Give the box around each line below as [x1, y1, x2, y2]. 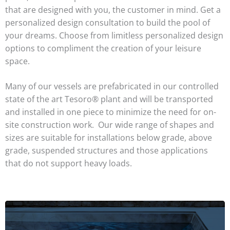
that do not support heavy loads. [5, 158, 132, 169]
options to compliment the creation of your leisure [5, 42, 201, 54]
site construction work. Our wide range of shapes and [5, 119, 214, 131]
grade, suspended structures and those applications [5, 145, 208, 157]
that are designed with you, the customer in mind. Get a [5, 4, 221, 15]
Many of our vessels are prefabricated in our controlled [5, 81, 219, 92]
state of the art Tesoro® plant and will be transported [5, 93, 213, 105]
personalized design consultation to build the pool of [5, 16, 210, 28]
